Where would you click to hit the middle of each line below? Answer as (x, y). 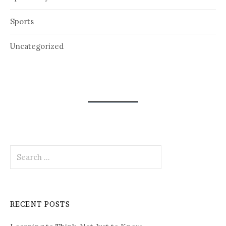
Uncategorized (37, 46)
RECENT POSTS (40, 205)
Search (22, 150)
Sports (22, 22)
